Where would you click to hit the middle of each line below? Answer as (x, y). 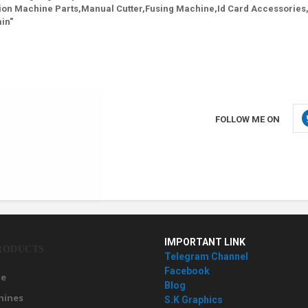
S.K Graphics (194, 300)
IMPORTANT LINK (205, 242)
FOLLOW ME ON (248, 119)
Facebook (187, 271)
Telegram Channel (206, 256)
